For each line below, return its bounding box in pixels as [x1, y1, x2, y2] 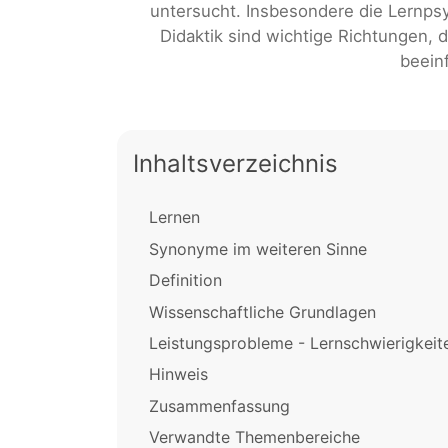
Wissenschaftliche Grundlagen [149, 301, 376, 322]
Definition [149, 270, 222, 291]
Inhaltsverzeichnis [133, 149, 338, 179]
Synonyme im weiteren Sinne [149, 238, 367, 259]
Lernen [149, 207, 200, 228]
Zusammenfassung [149, 395, 290, 416]
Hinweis [149, 364, 208, 385]
